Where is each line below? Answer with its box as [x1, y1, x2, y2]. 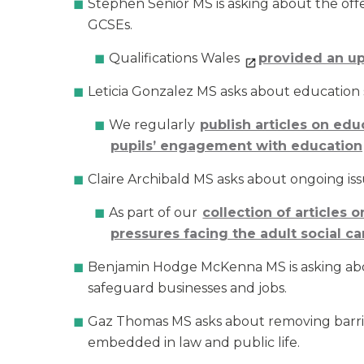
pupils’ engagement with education [110, 138, 362, 154]
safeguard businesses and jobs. [88, 280, 287, 296]
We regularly [109, 117, 199, 132]
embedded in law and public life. [88, 335, 300, 350]
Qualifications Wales [109, 50, 244, 66]
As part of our [109, 205, 201, 220]
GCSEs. [88, 17, 132, 32]
